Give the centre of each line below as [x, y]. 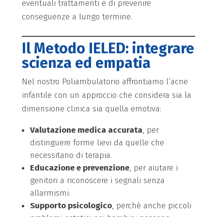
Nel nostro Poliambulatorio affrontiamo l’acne [105, 81]
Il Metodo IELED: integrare [108, 48]
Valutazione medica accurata [86, 130]
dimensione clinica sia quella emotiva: [91, 108]
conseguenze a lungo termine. [77, 16]
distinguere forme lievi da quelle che [97, 142]
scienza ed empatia [86, 63]
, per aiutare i [153, 168]
